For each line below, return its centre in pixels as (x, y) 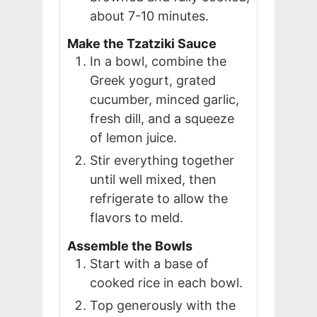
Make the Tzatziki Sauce (142, 44)
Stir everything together (162, 161)
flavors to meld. (137, 218)
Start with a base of (149, 263)
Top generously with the (163, 305)
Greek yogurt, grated (153, 81)
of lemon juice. (133, 138)
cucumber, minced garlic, (165, 100)
